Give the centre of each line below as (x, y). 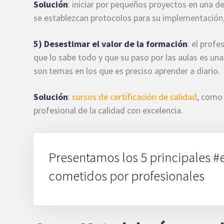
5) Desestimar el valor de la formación (111, 44)
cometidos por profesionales (127, 175)
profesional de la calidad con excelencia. (108, 110)
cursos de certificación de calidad (135, 97)
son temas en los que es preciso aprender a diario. (127, 71)
